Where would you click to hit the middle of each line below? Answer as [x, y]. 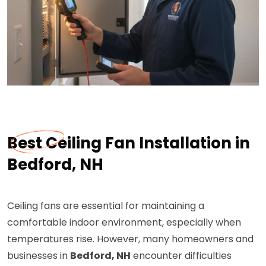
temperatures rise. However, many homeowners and [130, 239]
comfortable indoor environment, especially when [124, 223]
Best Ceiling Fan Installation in [129, 143]
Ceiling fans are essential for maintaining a [106, 206]
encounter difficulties [181, 256]
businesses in [39, 256]
